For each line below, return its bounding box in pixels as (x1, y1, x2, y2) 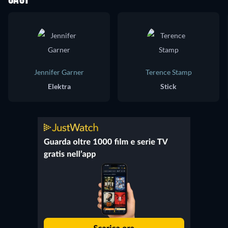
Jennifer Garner (34, 67, 84, 76)
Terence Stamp (145, 67, 192, 76)
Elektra (47, 81, 71, 91)
